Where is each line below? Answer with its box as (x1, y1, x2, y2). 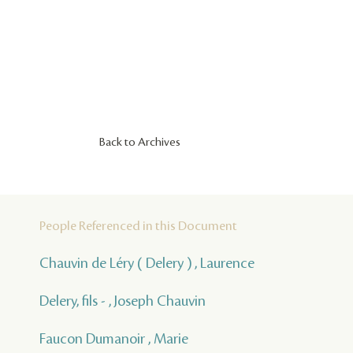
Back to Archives (99, 136, 180, 150)
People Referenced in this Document (39, 219, 237, 234)
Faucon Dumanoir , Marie (39, 331, 188, 347)
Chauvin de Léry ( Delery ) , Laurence (39, 255, 255, 272)
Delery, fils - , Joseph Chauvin (39, 293, 206, 310)
